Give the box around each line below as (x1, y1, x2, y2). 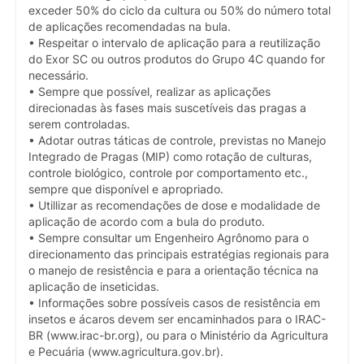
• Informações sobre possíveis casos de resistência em (28, 297, 320, 310)
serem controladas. (28, 118, 130, 132)
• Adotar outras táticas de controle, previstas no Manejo (28, 134, 326, 148)
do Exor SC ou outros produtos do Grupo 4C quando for (28, 53, 325, 67)
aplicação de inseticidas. (28, 280, 159, 294)
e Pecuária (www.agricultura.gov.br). (28, 345, 223, 359)
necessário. (28, 69, 89, 83)
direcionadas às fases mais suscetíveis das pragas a (28, 102, 306, 115)
